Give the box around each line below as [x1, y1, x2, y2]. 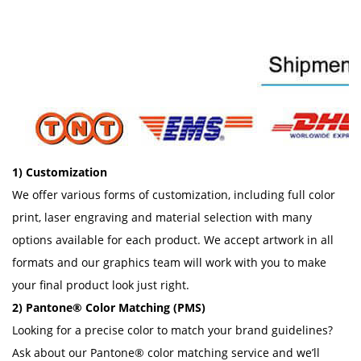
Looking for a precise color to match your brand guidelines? [12, 322, 333, 338]
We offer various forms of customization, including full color [12, 187, 335, 202]
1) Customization [12, 164, 107, 180]
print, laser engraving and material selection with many [12, 210, 312, 225]
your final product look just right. [12, 277, 189, 293]
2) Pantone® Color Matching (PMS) [12, 300, 205, 315]
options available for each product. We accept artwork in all [12, 232, 334, 247]
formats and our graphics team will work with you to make [12, 255, 326, 270]
